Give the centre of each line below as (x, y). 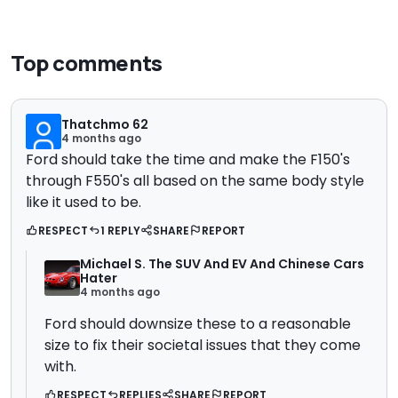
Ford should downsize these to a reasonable (198, 324)
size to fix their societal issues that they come (203, 346)
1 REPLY (120, 231)
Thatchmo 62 (105, 125)
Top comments (87, 63)
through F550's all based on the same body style (195, 181)
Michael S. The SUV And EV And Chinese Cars (222, 264)
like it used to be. (84, 203)
